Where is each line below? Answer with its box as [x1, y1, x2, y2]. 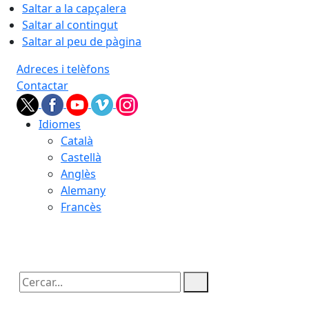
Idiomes [39, 117, 81, 132]
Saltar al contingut [22, 17, 118, 32]
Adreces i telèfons [17, 61, 110, 77]
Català [61, 133, 93, 148]
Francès [61, 199, 101, 215]
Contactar [17, 78, 68, 93]
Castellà [61, 150, 101, 165]
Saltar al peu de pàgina [22, 34, 141, 49]
